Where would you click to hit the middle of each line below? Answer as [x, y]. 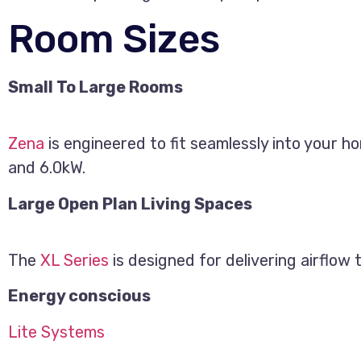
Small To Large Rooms [95, 87]
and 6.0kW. [47, 168]
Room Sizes [114, 39]
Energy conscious [79, 296]
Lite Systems [56, 332]
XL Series [75, 260]
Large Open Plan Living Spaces [130, 203]
